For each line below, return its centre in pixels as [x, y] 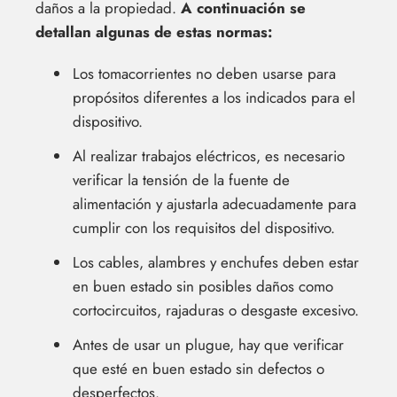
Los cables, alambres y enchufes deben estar [216, 263]
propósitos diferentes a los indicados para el [214, 98]
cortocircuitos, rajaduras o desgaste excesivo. [216, 311]
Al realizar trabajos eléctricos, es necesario [209, 156]
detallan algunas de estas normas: [154, 32]
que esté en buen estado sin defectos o [198, 369]
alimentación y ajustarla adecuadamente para [214, 204]
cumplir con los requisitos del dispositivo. [204, 228]
